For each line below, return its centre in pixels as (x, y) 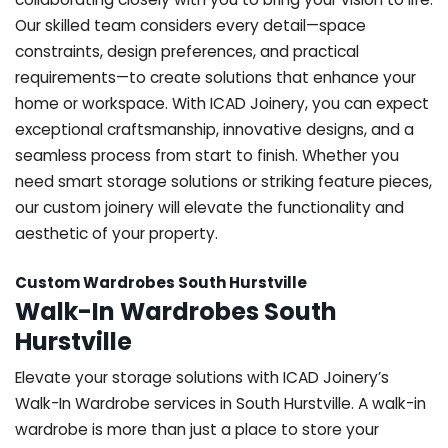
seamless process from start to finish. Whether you (207, 155)
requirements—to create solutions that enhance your (215, 77)
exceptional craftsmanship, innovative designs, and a (214, 129)
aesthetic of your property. (116, 233)
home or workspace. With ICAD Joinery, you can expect (222, 103)
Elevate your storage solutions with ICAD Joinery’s (202, 377)
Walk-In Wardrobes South (176, 311)
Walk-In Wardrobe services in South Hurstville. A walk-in (220, 403)
